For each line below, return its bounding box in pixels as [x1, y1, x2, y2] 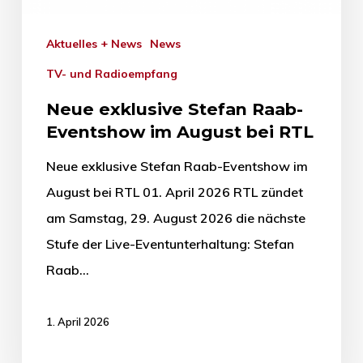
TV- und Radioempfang [53, 66, 177, 81]
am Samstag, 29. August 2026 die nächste [45, 209, 305, 226]
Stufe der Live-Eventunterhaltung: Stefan [45, 235, 294, 252]
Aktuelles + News [53, 36, 142, 51]
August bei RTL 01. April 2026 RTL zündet [45, 183, 303, 200]
